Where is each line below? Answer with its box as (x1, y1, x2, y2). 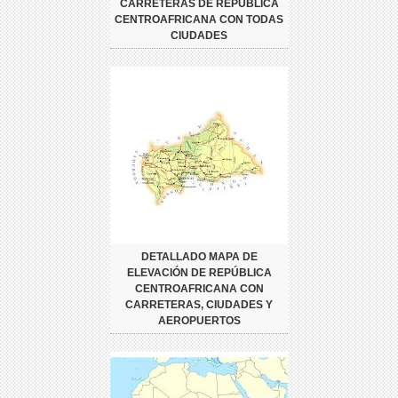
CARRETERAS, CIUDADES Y (125, 298, 273, 311)
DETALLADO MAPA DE (140, 250, 258, 263)
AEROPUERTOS (157, 314, 241, 327)
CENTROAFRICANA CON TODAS (115, 12, 283, 26)
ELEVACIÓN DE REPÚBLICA (126, 266, 272, 279)
